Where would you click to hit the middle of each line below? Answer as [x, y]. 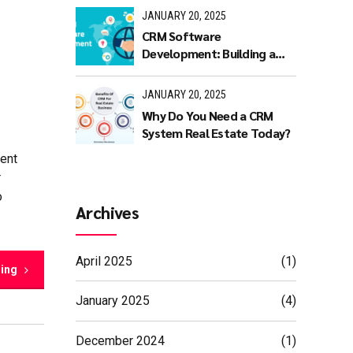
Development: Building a [208, 53]
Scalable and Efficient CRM [216, 70]
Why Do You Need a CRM [208, 115]
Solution [165, 87]
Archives [107, 213]
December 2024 [120, 340]
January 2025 [113, 301]
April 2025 [104, 261]
